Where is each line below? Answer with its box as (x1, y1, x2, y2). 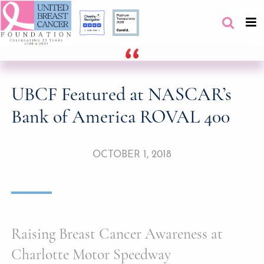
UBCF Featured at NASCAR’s (11, 82, 232, 106)
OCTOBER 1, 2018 (93, 149, 171, 160)
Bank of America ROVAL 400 (11, 105, 230, 128)
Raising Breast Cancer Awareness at (11, 224, 223, 243)
